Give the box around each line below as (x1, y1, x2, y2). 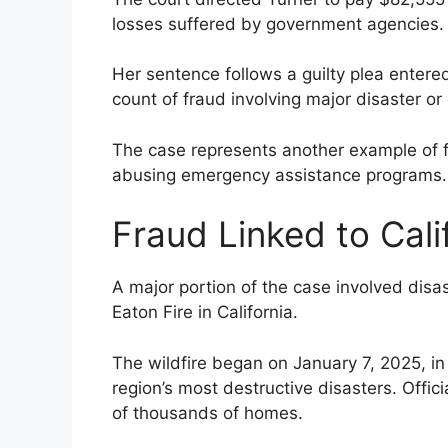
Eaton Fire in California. (112, 302, 298, 323)
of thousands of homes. (112, 402, 303, 423)
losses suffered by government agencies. (112, 13, 444, 34)
